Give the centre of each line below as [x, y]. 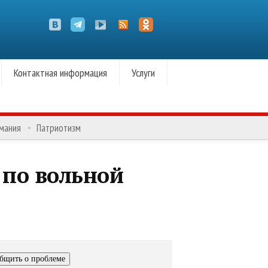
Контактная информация [60, 73]
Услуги [143, 73]
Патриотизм [59, 128]
